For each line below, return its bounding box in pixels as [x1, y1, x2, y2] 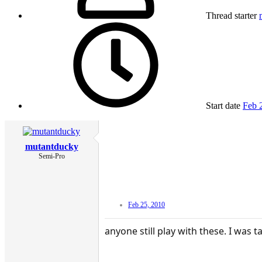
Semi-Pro [38, 152, 65, 161]
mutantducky [25, 142, 78, 152]
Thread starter [206, 11, 257, 21]
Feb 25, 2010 [128, 201, 165, 209]
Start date [206, 101, 240, 111]
